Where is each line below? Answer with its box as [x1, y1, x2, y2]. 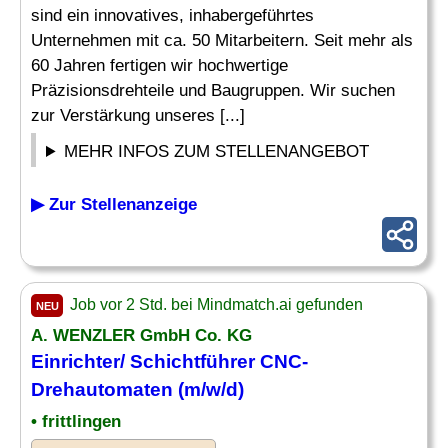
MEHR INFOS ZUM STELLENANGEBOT [64, 142, 370, 161]
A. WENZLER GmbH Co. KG [31, 326, 252, 345]
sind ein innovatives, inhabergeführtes [31, 6, 314, 25]
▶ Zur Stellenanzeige [31, 195, 197, 214]
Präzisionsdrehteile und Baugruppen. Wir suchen [31, 81, 395, 100]
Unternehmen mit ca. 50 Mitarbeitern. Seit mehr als [31, 31, 413, 50]
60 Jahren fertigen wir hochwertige [31, 56, 288, 75]
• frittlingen [31, 412, 121, 431]
